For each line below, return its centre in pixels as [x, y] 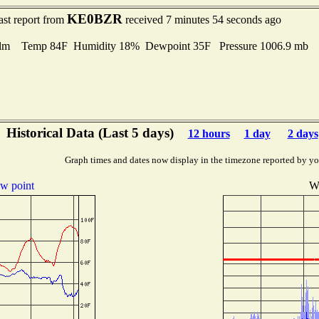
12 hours [209, 134]
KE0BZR [94, 19]
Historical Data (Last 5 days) [90, 133]
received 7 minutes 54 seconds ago [202, 20]
